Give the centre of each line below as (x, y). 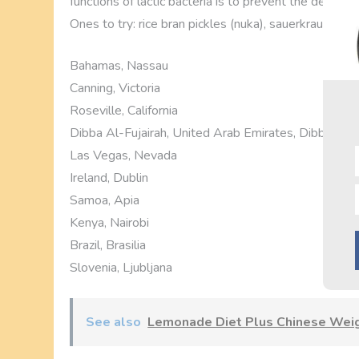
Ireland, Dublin (109, 178)
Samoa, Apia (105, 201)
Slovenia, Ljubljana (121, 268)
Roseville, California (124, 111)
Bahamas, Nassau (119, 66)
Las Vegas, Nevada (124, 156)
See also (114, 323)
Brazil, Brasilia (108, 246)
